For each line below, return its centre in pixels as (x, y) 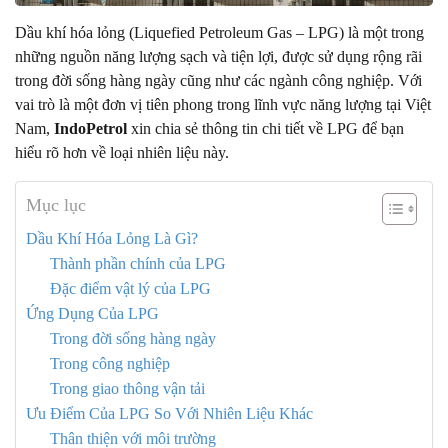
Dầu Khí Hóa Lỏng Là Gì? (112, 239)
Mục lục (56, 205)
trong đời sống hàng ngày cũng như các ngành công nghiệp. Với (218, 81)
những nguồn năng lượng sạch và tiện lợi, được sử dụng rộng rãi (218, 57)
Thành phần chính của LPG (138, 264)
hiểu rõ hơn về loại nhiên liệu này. (122, 153)
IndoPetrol (90, 129)
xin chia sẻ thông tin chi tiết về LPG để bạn (265, 129)
